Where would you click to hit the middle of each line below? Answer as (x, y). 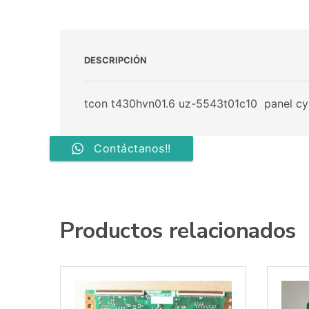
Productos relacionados (178, 231)
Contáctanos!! (132, 149)
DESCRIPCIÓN (116, 60)
